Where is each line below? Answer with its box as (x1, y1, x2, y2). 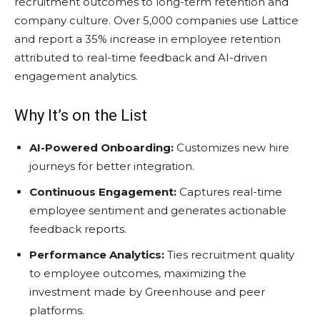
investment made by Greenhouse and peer (29, 284, 265, 299)
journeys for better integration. (29, 159, 194, 173)
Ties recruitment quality (164, 247, 294, 261)
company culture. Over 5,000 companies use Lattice (14, 13, 299, 27)
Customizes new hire (174, 140, 289, 154)
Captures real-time (176, 184, 282, 199)
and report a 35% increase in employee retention (14, 31, 281, 46)
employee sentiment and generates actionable (29, 203, 286, 217)
